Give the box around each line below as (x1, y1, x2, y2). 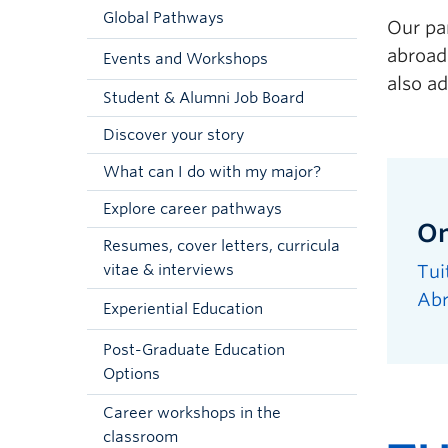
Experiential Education (103, 300, 263, 318)
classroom (103, 428, 178, 446)
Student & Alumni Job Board (103, 89, 304, 107)
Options (103, 365, 160, 383)
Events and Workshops (103, 50, 268, 68)
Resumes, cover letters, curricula (103, 237, 340, 255)
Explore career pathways (103, 200, 282, 218)
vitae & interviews (103, 261, 234, 279)
